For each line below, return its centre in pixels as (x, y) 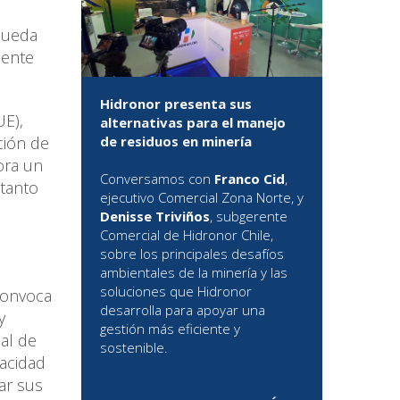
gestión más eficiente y (170, 329)
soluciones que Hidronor (176, 292)
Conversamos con (157, 179)
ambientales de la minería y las (194, 273)
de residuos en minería (176, 142)
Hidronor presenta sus (176, 104)
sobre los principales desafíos (192, 254)
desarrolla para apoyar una (183, 310)
